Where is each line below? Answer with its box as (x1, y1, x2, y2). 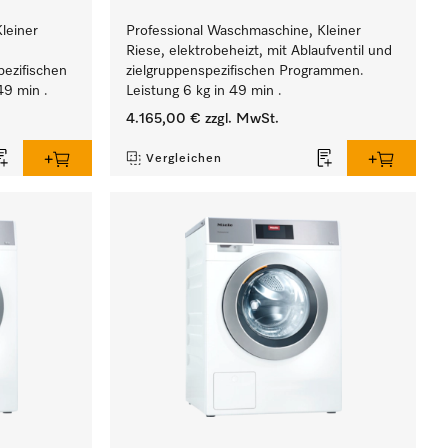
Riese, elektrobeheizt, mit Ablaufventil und (126, 44, 393, 58)
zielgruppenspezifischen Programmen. (126, 64, 365, 78)
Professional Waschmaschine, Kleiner (126, 24, 362, 38)
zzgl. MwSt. (201, 112, 280, 126)
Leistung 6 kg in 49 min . (126, 84, 283, 98)
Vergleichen (146, 153, 223, 165)
